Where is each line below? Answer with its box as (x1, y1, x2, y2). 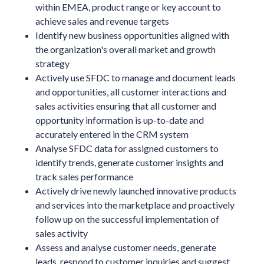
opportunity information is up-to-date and (35, 114, 204, 126)
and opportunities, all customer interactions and (35, 85, 226, 97)
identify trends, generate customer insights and (35, 156, 223, 168)
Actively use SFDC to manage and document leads (35, 71, 236, 83)
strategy (35, 57, 70, 69)
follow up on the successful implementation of (35, 213, 219, 225)
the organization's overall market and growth (35, 43, 216, 55)
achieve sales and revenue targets (35, 15, 169, 27)
